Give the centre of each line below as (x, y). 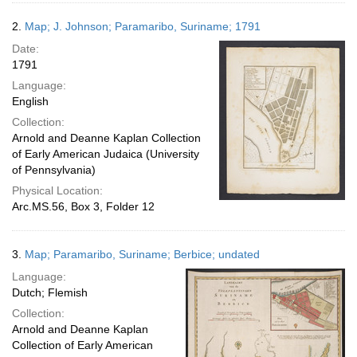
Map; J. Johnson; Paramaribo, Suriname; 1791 (143, 26)
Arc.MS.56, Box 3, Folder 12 (83, 206)
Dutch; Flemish (50, 292)
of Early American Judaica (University (106, 154)
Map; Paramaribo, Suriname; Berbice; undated (142, 254)
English (30, 101)
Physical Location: (57, 190)
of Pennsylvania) (54, 170)
